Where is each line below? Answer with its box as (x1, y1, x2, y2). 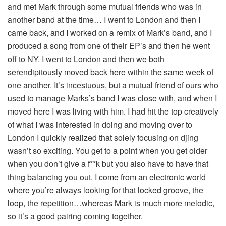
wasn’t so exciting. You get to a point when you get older (8, 144, 207, 156)
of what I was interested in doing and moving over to (8, 118, 192, 130)
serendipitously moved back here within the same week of (8, 66, 213, 78)
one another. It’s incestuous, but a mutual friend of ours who (8, 79, 218, 91)
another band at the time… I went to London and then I (8, 13, 200, 25)
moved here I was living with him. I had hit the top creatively (8, 105, 218, 117)
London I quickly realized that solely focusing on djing (8, 131, 198, 143)
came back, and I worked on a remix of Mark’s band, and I (8, 26, 212, 38)
